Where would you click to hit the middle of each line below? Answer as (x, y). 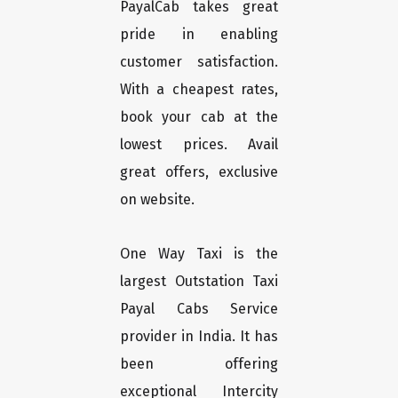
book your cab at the (199, 117)
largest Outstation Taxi (199, 282)
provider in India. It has (199, 337)
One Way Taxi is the (199, 254)
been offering (199, 364)
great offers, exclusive (199, 172)
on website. (157, 200)
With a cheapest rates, (199, 90)
